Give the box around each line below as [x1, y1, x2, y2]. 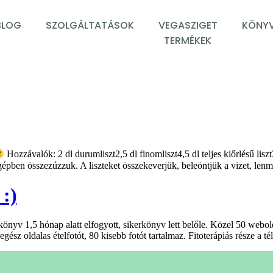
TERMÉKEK [164, 33, 212, 48]
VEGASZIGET [158, 18, 218, 32]
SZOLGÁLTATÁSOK [45, 18, 134, 32]
